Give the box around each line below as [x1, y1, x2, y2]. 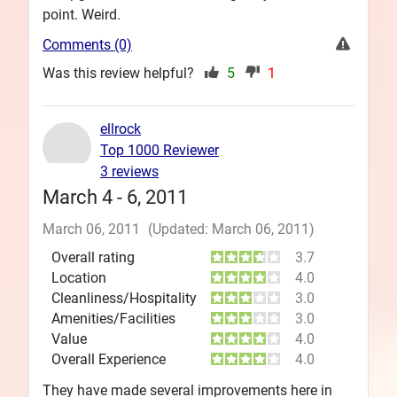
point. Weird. [43, 5, 121, 23]
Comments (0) [43, 35, 132, 53]
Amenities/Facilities [51, 309, 175, 327]
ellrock [100, 120, 141, 137]
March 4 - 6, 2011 [43, 184, 188, 208]
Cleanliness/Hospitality [51, 289, 197, 307]
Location [51, 269, 106, 286]
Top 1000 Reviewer [100, 141, 219, 159]
